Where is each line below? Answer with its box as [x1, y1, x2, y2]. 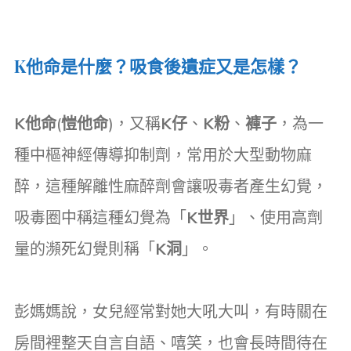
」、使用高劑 [229, 207, 323, 227]
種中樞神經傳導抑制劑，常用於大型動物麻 [14, 144, 312, 165]
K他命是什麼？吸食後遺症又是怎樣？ [14, 53, 302, 78]
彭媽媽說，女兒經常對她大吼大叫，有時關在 [14, 301, 327, 321]
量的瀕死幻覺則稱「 [14, 238, 155, 259]
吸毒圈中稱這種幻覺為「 [14, 207, 186, 227]
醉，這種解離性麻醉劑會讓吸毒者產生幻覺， [14, 175, 327, 196]
